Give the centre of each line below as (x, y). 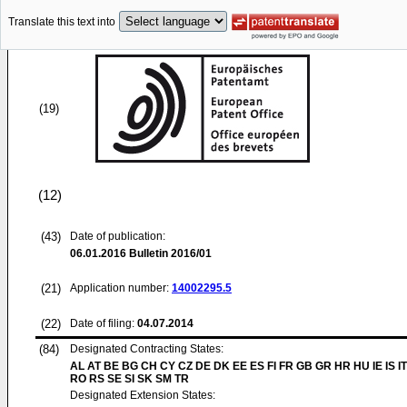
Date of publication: (118, 236)
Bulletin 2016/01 (169, 253)
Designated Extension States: (143, 395)
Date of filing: (102, 323)
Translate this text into (62, 22)
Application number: (121, 288)
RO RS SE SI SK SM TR (129, 379)
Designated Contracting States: (147, 349)
